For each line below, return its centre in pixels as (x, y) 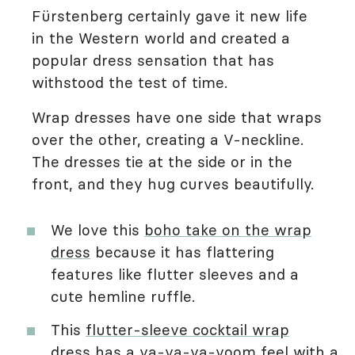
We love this (97, 230)
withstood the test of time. (130, 82)
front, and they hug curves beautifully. (175, 184)
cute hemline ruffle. (123, 296)
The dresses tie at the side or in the (162, 162)
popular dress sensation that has (153, 60)
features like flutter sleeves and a (175, 274)
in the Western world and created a (161, 38)
